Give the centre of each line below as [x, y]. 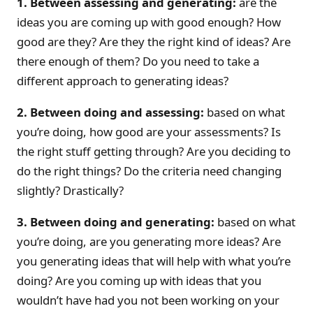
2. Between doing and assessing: [110, 112]
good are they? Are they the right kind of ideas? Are [154, 42]
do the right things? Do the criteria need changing [149, 171]
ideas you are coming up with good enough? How [149, 22]
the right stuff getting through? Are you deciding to [154, 152]
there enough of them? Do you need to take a [138, 61]
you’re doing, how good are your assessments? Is [149, 132]
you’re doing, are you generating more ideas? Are [149, 241]
